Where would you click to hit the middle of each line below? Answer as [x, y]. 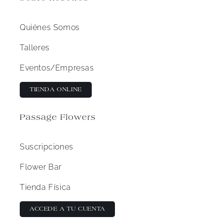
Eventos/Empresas [57, 68]
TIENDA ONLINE [55, 90]
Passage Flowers [57, 118]
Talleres [35, 48]
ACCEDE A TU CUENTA [67, 209]
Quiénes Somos [50, 28]
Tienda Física [45, 187]
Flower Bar [40, 167]
